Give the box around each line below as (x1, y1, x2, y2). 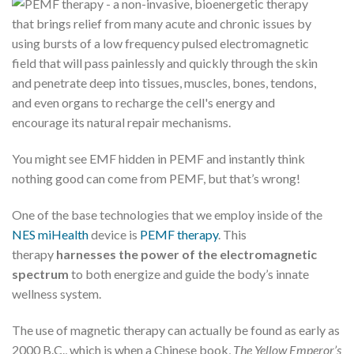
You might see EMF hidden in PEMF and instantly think (12, 151, 305, 166)
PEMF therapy (140, 226, 218, 242)
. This (218, 226, 247, 242)
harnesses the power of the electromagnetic (56, 246, 317, 262)
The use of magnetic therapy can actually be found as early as (12, 322, 340, 337)
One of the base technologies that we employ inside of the (12, 206, 322, 222)
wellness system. (12, 285, 104, 301)
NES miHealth (12, 226, 88, 242)
